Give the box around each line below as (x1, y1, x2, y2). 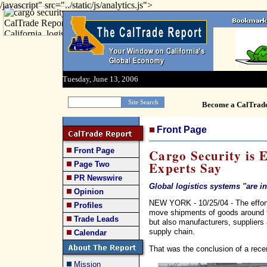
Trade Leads (74, 215, 119, 223)
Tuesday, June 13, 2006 (63, 74, 138, 83)
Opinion (74, 187, 104, 196)
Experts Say (149, 159, 222, 177)
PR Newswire (74, 173, 122, 182)
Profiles (74, 201, 103, 210)
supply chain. (149, 226, 195, 236)
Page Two (74, 160, 110, 169)
